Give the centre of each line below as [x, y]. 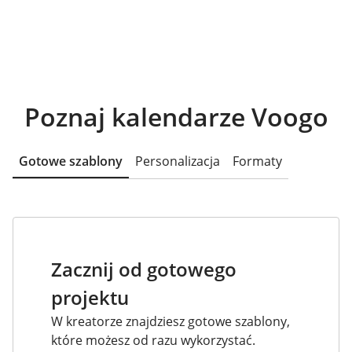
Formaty [257, 161]
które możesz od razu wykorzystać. [153, 340]
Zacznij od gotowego [144, 269]
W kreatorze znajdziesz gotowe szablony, [170, 321]
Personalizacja [178, 161]
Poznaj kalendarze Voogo [176, 117]
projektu [90, 297]
